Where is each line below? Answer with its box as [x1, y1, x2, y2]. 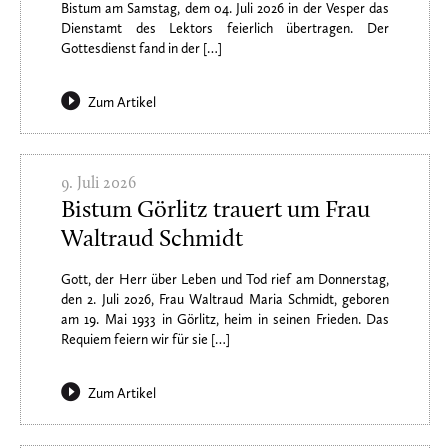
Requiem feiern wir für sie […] [61, 330, 230, 348]
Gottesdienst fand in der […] [61, 39, 222, 57]
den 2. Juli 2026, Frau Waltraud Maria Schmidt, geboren [61, 290, 389, 308]
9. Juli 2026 [61, 175, 136, 192]
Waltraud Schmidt [61, 227, 243, 252]
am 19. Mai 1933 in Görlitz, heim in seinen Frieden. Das [61, 310, 389, 328]
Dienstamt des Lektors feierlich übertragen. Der [61, 19, 389, 37]
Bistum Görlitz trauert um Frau [61, 198, 370, 223]
